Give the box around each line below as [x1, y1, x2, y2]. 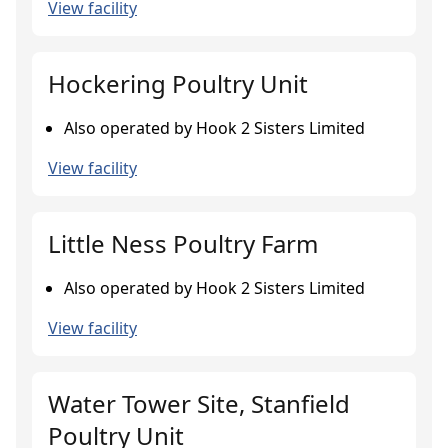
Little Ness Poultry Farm [48, 227, 318, 260]
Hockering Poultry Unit [48, 67, 308, 100]
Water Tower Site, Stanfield [48, 387, 350, 420]
